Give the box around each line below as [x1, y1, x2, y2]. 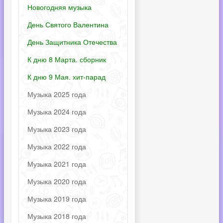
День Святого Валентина [27, 19, 109, 29]
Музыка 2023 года [27, 124, 86, 134]
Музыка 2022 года [27, 141, 86, 151]
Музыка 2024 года [27, 107, 86, 116]
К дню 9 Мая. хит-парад [27, 72, 106, 82]
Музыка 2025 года [27, 89, 86, 99]
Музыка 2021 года [27, 159, 86, 169]
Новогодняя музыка [27, 2, 92, 12]
